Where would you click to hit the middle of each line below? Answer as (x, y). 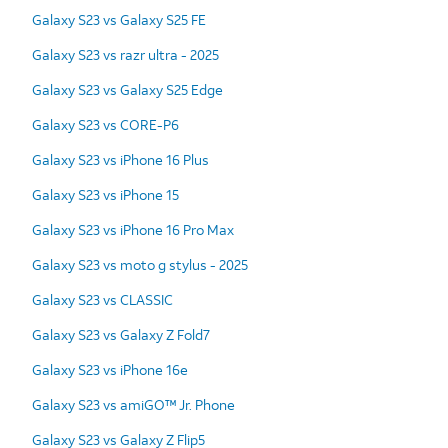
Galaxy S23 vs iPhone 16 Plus (120, 159)
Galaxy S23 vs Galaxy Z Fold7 (121, 334)
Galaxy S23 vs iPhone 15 (105, 194)
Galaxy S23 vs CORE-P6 (105, 124)
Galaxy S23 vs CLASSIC (102, 299)
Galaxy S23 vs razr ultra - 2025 (125, 54)
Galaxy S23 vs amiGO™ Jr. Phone (133, 404)
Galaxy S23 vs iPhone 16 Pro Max (133, 229)
